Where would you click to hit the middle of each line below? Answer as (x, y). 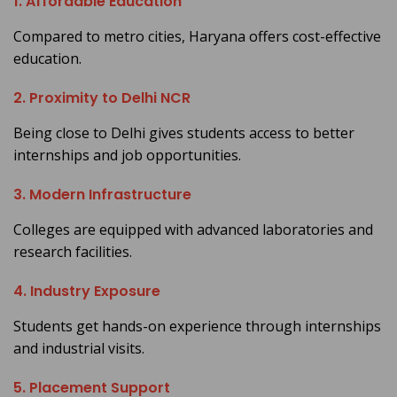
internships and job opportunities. (127, 156)
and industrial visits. (79, 349)
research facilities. (73, 252)
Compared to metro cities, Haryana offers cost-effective (197, 37)
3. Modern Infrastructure (102, 195)
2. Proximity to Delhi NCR (102, 98)
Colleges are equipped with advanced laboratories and (193, 230)
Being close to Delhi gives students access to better (184, 133)
